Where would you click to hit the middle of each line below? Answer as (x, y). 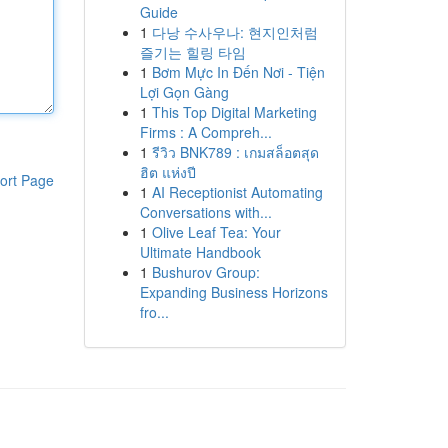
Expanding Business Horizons (233, 292)
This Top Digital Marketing (234, 112)
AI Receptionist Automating (237, 192)
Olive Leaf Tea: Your (216, 232)
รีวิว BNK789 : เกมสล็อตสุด (235, 152)
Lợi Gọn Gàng (184, 92)
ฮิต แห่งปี (167, 172)
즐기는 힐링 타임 (192, 52)
